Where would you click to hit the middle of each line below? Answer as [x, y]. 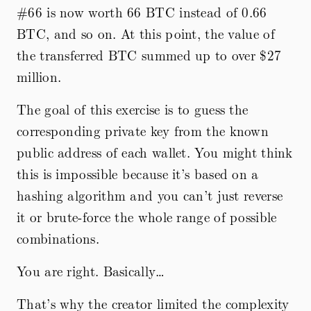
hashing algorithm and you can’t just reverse [150, 195]
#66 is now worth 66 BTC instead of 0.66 [142, 11]
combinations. [58, 238]
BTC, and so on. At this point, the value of [146, 33]
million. [39, 76]
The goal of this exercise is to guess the [133, 109]
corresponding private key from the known [143, 130]
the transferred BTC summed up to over [138, 54]
